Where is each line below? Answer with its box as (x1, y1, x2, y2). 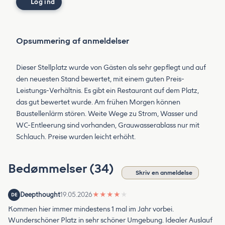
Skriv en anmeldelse (136, 169, 192, 176)
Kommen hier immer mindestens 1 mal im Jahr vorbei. (8, 204, 174, 213)
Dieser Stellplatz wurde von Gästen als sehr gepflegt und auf (16, 63, 206, 72)
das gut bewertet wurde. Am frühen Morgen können (16, 97, 180, 106)
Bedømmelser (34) (8, 161, 117, 176)
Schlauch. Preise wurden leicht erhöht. (16, 132, 136, 141)
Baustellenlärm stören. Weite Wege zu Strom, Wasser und (16, 109, 197, 118)
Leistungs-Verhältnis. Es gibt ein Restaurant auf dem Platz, (16, 86, 199, 95)
